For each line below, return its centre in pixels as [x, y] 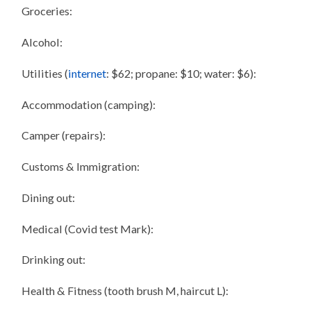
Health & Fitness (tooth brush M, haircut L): [125, 291]
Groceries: [47, 11]
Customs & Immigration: [81, 167]
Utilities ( [45, 73]
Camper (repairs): [64, 135]
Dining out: [49, 197]
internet [87, 73]
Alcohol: [42, 42]
